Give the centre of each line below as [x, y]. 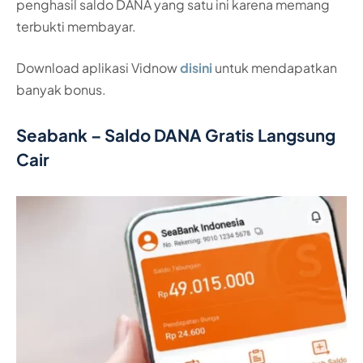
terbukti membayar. [76, 26]
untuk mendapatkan [275, 68]
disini [196, 68]
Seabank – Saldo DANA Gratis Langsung [176, 135]
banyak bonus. [61, 90]
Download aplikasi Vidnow [98, 68]
